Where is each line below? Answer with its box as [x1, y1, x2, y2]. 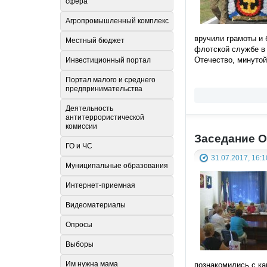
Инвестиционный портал [66, 56, 151, 65]
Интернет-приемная [66, 181, 135, 190]
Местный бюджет [66, 36, 125, 45]
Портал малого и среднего [66, 76, 156, 85]
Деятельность [66, 104, 113, 113]
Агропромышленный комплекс [66, 17, 169, 26]
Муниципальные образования [66, 162, 168, 170]
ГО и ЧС [66, 142, 92, 151]
